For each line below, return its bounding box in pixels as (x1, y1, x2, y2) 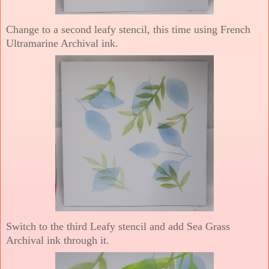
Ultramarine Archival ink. (6, 37, 118, 49)
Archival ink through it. (6, 234, 109, 246)
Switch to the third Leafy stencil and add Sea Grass (6, 220, 230, 232)
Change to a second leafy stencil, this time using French (6, 23, 250, 35)
